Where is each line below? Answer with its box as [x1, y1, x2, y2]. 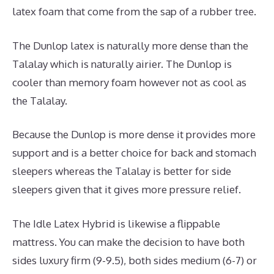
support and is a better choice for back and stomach [12, 146, 256, 160]
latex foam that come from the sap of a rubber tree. [12, 5, 256, 18]
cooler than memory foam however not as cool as [12, 75, 246, 89]
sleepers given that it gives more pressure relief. [12, 183, 241, 196]
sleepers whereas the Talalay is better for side [12, 165, 231, 178]
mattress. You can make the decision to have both [12, 235, 245, 248]
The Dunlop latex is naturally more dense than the [12, 39, 248, 52]
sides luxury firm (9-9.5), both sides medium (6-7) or [12, 253, 257, 267]
